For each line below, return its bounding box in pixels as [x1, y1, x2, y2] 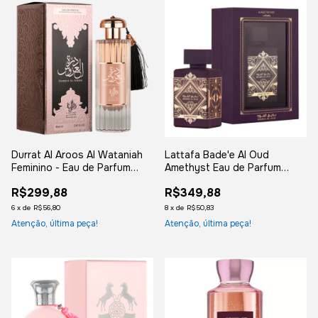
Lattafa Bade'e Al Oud [165, 148, 269, 162]
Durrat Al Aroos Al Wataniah [11, 148, 143, 162]
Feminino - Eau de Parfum [11, 161, 131, 175]
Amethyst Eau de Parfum [165, 161, 281, 175]
